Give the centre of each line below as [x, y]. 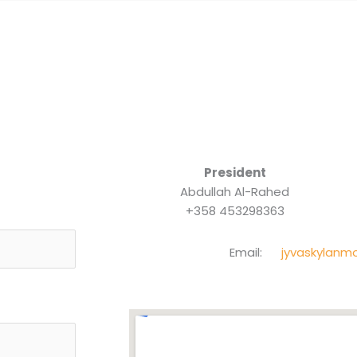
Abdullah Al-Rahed [235, 192]
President [235, 173]
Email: [255, 252]
